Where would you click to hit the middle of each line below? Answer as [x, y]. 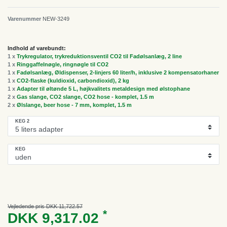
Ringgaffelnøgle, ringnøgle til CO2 [63, 64]
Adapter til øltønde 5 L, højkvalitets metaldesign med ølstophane [103, 88]
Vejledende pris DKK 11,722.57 [45, 206]
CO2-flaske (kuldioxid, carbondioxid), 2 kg [73, 80]
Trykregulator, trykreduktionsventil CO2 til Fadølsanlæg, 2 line [99, 56]
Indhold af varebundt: [37, 48]
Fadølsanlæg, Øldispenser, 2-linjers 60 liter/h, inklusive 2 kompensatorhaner [118, 72]
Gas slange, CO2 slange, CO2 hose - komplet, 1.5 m [85, 97]
